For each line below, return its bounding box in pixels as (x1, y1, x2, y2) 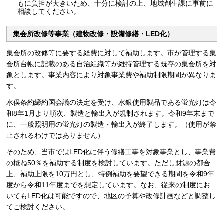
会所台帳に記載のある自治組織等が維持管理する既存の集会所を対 (6, 59, 217, 68)
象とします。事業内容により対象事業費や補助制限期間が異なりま (6, 70, 217, 79)
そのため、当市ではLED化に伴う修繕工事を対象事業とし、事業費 (6, 148, 216, 156)
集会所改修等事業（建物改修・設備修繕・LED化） (13, 29, 174, 38)
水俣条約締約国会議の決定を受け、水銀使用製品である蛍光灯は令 (6, 98, 217, 107)
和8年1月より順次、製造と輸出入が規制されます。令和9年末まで (6, 109, 215, 118)
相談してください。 (17, 7, 81, 15)
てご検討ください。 (6, 203, 70, 211)
